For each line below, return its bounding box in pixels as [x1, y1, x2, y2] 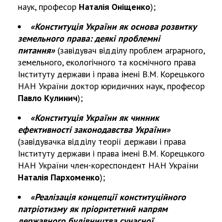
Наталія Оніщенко [79, 1, 150, 13]
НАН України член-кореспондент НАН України [18, 160, 198, 171]
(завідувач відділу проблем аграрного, [57, 45, 205, 56]
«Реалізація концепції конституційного [30, 191, 186, 203]
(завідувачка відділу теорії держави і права [18, 136, 186, 148]
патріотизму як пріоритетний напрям [18, 203, 167, 215]
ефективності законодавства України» [18, 124, 170, 136]
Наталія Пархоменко [18, 171, 100, 183]
